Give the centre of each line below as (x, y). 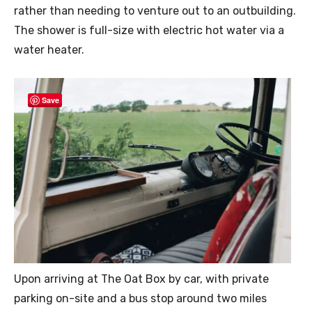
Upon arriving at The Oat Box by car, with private (141, 279)
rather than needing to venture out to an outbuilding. (155, 11)
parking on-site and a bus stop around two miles (140, 299)
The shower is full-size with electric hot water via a (149, 31)
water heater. (49, 50)
